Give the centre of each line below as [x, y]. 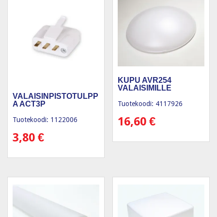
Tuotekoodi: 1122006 [45, 120]
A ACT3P [29, 104]
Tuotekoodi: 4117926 [150, 104]
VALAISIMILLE [145, 88]
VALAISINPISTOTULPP [55, 96]
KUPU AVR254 [145, 80]
